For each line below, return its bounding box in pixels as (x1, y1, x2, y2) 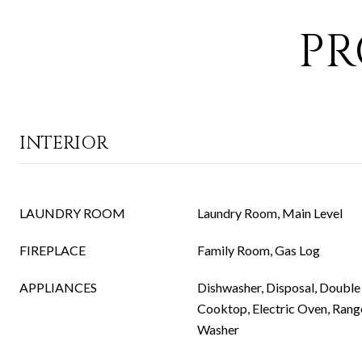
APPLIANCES (19, 280, 97, 295)
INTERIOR (19, 132, 108, 155)
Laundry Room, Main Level (197, 205, 343, 221)
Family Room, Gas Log (197, 242, 320, 258)
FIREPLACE (19, 242, 86, 258)
